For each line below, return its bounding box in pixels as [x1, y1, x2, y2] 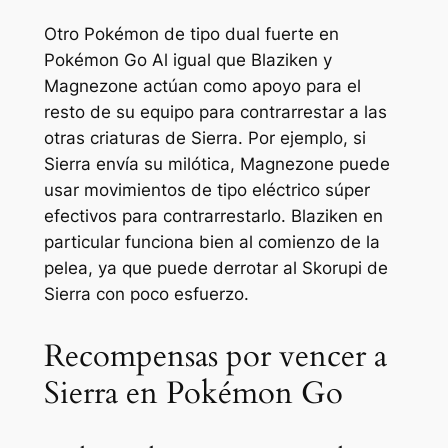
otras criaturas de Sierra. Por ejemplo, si [43, 128, 366, 149]
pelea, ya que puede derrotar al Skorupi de [43, 258, 388, 279]
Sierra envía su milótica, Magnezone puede [43, 154, 390, 175]
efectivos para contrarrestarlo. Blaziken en [43, 206, 383, 227]
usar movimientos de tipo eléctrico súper [43, 180, 370, 201]
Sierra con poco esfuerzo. [43, 284, 249, 305]
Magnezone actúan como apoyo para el [43, 76, 361, 97]
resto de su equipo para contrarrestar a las [43, 102, 387, 123]
